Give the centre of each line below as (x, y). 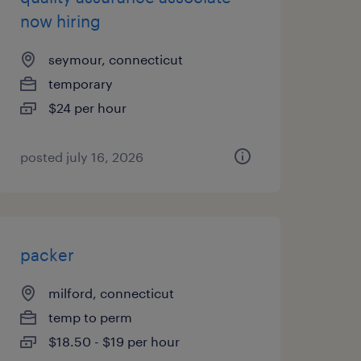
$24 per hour (87, 108)
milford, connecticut (111, 293)
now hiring (60, 21)
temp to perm (90, 317)
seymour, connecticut (115, 59)
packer (47, 255)
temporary (80, 83)
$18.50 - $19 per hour (114, 341)
